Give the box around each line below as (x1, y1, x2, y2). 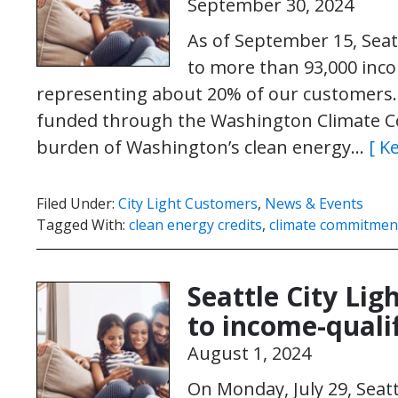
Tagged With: (36, 215, 129, 235)
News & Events (265, 194, 363, 213)
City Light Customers (118, 194, 258, 213)
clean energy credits (129, 215, 262, 235)
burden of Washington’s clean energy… (36, 135, 369, 159)
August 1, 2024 (187, 341, 311, 365)
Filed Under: (36, 194, 118, 213)
